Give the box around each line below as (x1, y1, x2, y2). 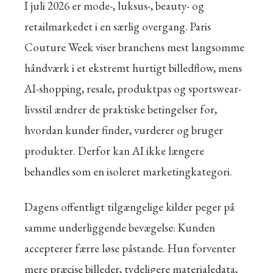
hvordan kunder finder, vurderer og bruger (24, 122, 223, 138)
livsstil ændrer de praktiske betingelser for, (24, 102, 217, 117)
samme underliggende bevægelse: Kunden (24, 220, 215, 235)
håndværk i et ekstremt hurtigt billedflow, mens (24, 60, 242, 76)
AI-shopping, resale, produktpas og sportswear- (24, 81, 241, 96)
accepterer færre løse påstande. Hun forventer (24, 241, 236, 256)
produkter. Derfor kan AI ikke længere (24, 143, 204, 158)
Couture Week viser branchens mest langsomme (24, 40, 244, 55)
